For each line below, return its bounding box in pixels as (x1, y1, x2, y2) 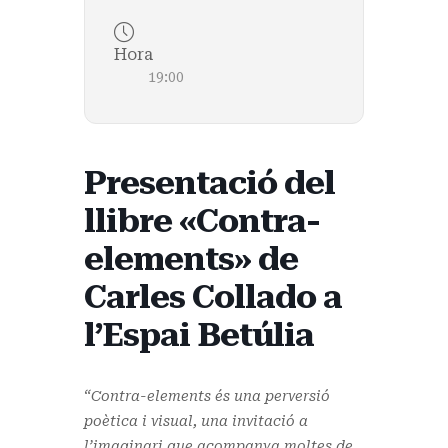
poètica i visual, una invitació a (84, 412, 308, 429)
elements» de (84, 238, 298, 278)
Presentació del (84, 162, 335, 202)
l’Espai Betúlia (84, 314, 314, 354)
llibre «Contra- (84, 200, 320, 240)
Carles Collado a (84, 276, 342, 316)
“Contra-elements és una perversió (84, 387, 330, 404)
